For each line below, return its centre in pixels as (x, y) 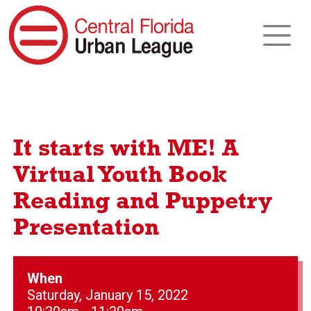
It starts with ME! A (126, 149)
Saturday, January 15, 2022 (107, 295)
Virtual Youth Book (120, 176)
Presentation (86, 228)
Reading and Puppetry (142, 202)
